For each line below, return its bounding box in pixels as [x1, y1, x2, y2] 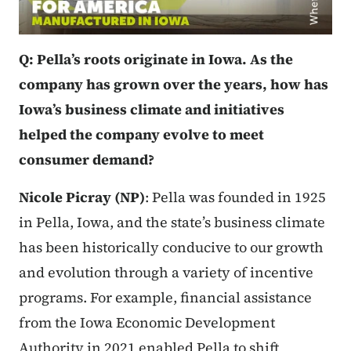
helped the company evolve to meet [19, 125, 264, 145]
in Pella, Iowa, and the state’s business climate [19, 212, 325, 233]
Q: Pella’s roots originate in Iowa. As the [19, 49, 293, 70]
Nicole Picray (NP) [19, 187, 145, 208]
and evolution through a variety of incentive [19, 262, 313, 283]
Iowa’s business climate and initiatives [19, 100, 284, 120]
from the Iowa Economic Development [19, 313, 275, 333]
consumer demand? [19, 150, 154, 170]
